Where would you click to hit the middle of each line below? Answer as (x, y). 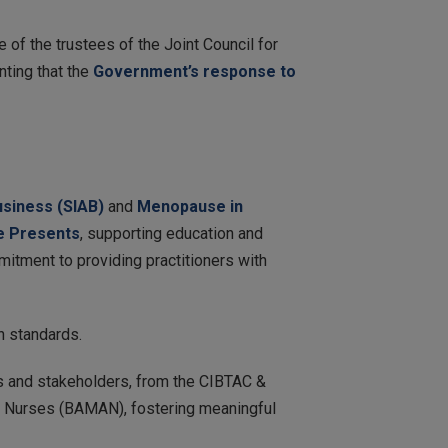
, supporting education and (171, 233)
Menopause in (190, 206)
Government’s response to (194, 71)
